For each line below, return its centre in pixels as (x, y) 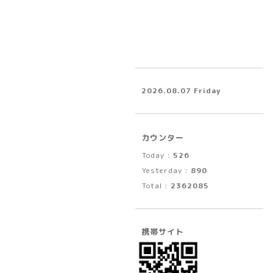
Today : (158, 155)
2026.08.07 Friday (181, 91)
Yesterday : (166, 171)
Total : (156, 186)
